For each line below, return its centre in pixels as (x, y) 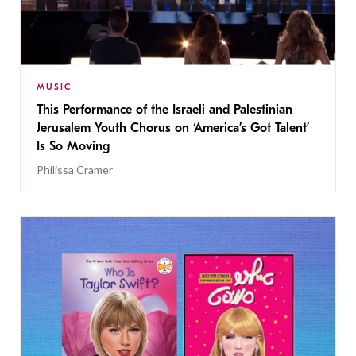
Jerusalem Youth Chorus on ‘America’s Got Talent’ (173, 128)
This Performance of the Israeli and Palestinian (164, 109)
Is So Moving (73, 146)
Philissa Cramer (75, 169)
